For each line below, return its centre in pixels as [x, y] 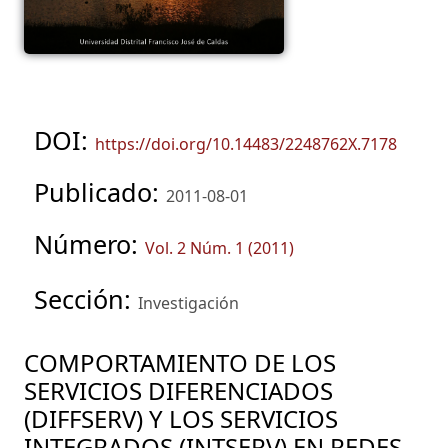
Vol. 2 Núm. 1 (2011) [219, 248]
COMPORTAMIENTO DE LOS [180, 363]
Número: [89, 244]
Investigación [188, 303]
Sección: [86, 299]
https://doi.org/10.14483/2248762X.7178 [246, 144]
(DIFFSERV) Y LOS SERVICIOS [181, 419]
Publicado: [100, 192]
